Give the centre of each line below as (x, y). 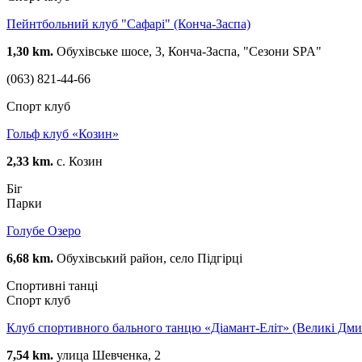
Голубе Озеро (44, 230)
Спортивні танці (52, 285)
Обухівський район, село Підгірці (148, 258)
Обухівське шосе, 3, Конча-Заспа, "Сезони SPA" (187, 51)
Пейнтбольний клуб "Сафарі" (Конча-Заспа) (128, 23)
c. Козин (78, 161)
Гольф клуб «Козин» (63, 133)
